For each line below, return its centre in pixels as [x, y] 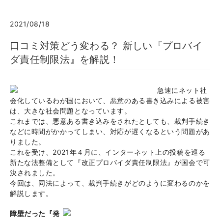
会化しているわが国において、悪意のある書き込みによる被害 [110, 101]
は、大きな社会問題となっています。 [71, 111]
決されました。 [35, 173]
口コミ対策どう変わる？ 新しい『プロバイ [106, 46]
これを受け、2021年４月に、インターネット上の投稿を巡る [108, 152]
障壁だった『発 [35, 214]
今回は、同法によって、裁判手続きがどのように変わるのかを [110, 183]
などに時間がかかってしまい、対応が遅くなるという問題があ [110, 132]
